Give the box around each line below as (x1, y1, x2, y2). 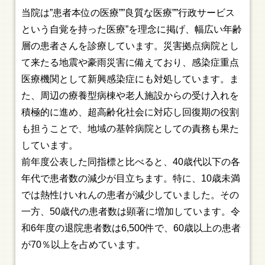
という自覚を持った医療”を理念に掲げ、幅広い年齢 (21, 24, 243, 34)
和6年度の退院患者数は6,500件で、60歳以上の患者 (21, 223, 241, 233)
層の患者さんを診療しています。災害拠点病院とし (21, 41, 240, 51)
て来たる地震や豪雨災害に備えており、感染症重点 (21, 57, 240, 67)
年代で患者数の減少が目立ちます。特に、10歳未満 (21, 173, 241, 183)
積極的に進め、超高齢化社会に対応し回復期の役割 (21, 107, 240, 117)
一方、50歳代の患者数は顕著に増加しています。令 (21, 206, 241, 216)
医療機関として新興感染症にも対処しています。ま (21, 74, 240, 84)
